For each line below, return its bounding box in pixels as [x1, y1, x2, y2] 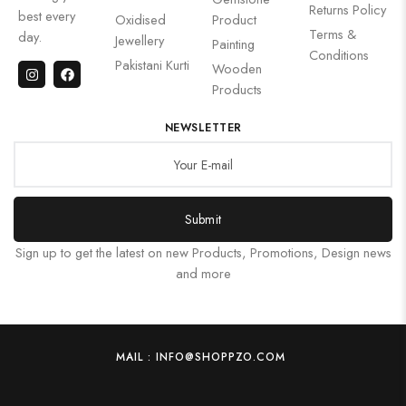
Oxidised [115, 10, 166, 30]
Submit [184, 210, 222, 229]
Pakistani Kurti [115, 55, 189, 75]
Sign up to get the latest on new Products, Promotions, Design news [14, 243, 391, 263]
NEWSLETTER [164, 120, 242, 137]
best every [18, 6, 75, 26]
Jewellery [115, 31, 164, 51]
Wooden [212, 59, 262, 79]
